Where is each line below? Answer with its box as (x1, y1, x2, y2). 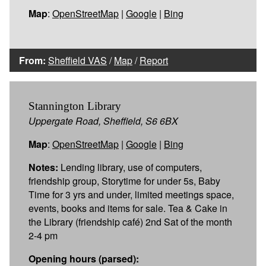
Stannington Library (28, 99, 121, 112)
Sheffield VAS (48, 53, 107, 67)
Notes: (28, 160, 58, 174)
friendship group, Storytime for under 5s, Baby (28, 173, 220, 188)
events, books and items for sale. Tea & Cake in (28, 201, 227, 215)
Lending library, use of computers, (58, 160, 202, 174)
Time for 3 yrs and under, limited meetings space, (28, 187, 234, 201)
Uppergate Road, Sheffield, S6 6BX (28, 113, 178, 128)
